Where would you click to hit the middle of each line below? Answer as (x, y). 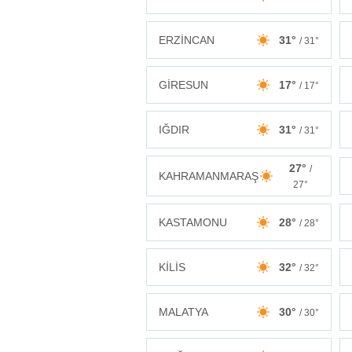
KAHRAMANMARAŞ (209, 176)
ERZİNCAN (187, 40)
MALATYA (183, 312)
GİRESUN (183, 84)
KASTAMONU (193, 222)
